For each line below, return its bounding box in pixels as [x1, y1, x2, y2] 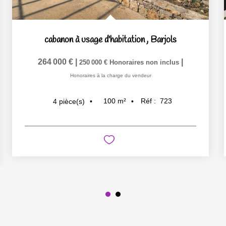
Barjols [150, 34, 177, 46]
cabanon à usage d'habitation [44, 34, 145, 46]
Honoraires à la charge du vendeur [70, 73, 151, 78]
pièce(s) [59, 97, 85, 105]
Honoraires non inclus [109, 59, 181, 66]
